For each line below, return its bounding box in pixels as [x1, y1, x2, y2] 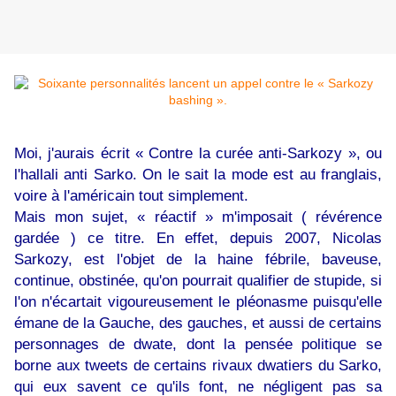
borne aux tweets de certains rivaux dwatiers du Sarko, [14, 356, 382, 375]
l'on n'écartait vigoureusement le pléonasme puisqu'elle [14, 293, 382, 311]
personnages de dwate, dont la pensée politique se [14, 335, 382, 354]
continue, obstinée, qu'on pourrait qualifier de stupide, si [14, 271, 382, 290]
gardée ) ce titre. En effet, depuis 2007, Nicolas [14, 229, 382, 247]
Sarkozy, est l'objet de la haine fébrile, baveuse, [14, 250, 382, 269]
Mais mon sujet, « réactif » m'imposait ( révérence [14, 208, 382, 226]
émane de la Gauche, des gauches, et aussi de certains [14, 314, 382, 332]
